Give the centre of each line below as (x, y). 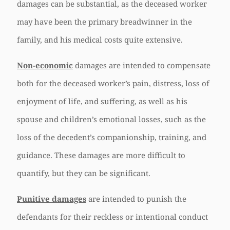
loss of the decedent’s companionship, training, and (112, 137)
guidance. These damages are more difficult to (101, 155)
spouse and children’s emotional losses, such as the (111, 119)
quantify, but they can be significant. (84, 173)
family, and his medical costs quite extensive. (100, 40)
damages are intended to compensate (142, 65)
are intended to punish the (136, 199)
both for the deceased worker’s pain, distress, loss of (113, 83)
